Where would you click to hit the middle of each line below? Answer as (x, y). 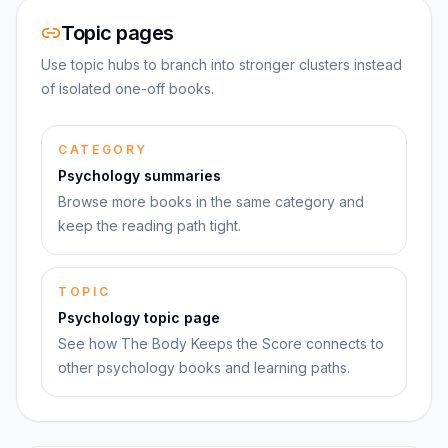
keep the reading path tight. (149, 225)
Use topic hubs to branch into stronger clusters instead (221, 64)
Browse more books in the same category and (211, 201)
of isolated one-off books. (127, 88)
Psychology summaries (139, 175)
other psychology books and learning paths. (204, 367)
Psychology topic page (139, 317)
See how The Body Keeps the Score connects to (221, 343)
